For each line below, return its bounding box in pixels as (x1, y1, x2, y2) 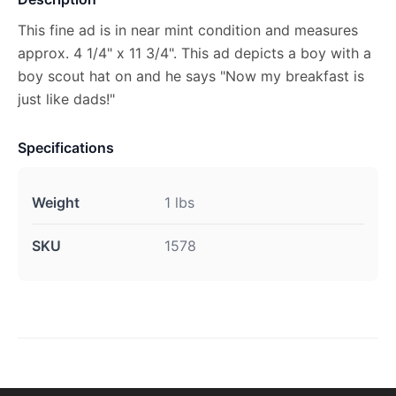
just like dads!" (18, 90, 115, 108)
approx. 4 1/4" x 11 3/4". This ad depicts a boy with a (18, 44, 371, 62)
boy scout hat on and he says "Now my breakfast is (18, 67, 364, 85)
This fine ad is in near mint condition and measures (18, 21, 358, 39)
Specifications (18, 139, 114, 156)
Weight (32, 194, 80, 211)
